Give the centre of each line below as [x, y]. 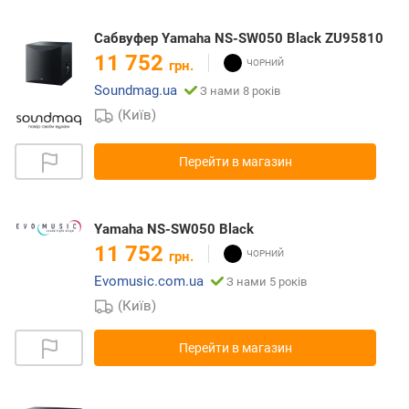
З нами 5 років [267, 281]
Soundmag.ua [136, 90]
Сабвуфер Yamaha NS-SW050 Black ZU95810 [239, 38]
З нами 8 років [240, 90]
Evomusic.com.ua [149, 281]
